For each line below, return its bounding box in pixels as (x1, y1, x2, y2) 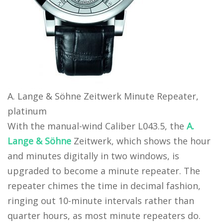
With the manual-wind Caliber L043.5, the (7, 120, 187, 132)
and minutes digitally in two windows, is (7, 150, 179, 162)
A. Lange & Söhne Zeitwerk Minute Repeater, (7, 90, 199, 103)
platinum (7, 105, 47, 117)
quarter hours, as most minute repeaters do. (7, 210, 201, 222)
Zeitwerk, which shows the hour (71, 135, 211, 147)
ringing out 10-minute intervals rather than (7, 195, 194, 207)
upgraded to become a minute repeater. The (7, 165, 200, 177)
